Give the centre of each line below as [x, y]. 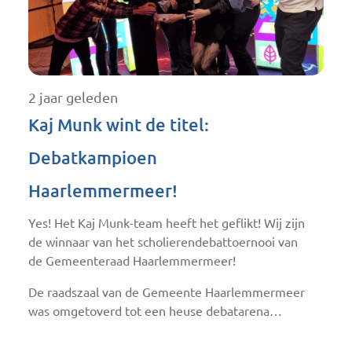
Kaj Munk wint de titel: [119, 124]
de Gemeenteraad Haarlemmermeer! [132, 260]
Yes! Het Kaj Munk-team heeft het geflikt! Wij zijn [167, 223]
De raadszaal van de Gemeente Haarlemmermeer [167, 292]
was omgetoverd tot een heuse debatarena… [155, 311]
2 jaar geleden [73, 97]
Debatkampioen [93, 157]
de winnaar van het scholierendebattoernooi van [163, 242]
